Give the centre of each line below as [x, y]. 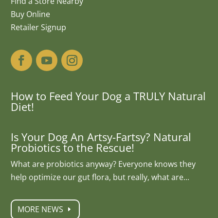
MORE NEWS [40, 209]
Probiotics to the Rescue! [73, 148]
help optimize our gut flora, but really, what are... [100, 177]
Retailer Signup [39, 27]
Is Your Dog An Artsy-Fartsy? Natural [101, 137]
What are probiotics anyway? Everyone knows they [103, 164]
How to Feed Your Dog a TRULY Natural [109, 96]
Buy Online [31, 14]
